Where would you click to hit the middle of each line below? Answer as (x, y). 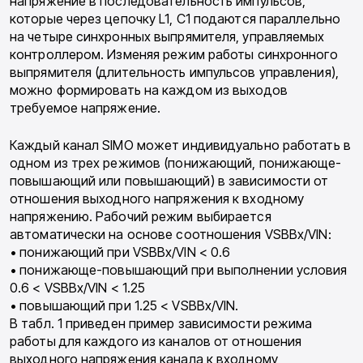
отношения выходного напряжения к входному (157, 199)
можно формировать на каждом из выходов (149, 90)
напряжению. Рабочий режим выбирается (141, 217)
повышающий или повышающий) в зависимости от (169, 181)
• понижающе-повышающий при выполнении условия (179, 270)
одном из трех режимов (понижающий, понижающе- (176, 163)
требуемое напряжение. (85, 108)
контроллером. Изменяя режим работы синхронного (174, 55)
